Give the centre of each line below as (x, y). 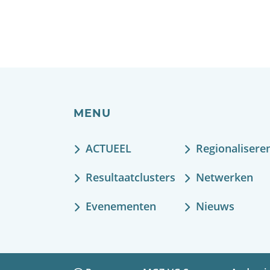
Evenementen (121, 206)
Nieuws (215, 206)
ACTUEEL (108, 148)
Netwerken (225, 177)
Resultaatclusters (130, 177)
